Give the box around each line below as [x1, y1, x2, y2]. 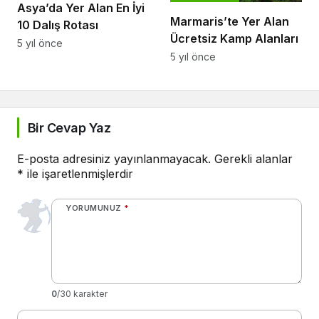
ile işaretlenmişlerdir [23, 166, 133, 181]
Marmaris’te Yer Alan [170, 14, 289, 28]
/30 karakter [57, 288, 108, 299]
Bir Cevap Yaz [28, 120, 110, 135]
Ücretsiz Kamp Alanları [170, 31, 298, 46]
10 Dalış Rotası [17, 18, 98, 33]
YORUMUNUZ [66, 202, 122, 213]
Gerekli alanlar [214, 151, 293, 166]
